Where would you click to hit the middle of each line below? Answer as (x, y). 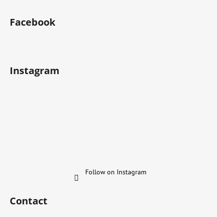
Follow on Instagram (116, 172)
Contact (29, 201)
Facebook (32, 22)
